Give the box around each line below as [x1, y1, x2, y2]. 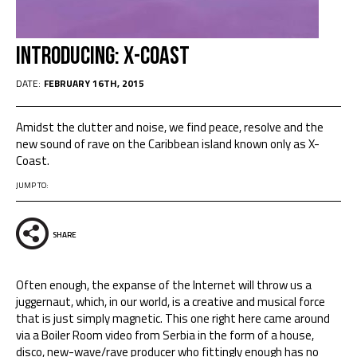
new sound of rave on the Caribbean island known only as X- [16, 134, 320, 153]
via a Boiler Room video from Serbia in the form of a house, [16, 325, 314, 344]
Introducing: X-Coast [16, 41, 190, 71]
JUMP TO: [16, 178, 49, 191]
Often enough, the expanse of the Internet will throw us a [16, 275, 312, 294]
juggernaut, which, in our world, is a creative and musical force [16, 292, 325, 311]
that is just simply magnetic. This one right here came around [16, 308, 330, 328]
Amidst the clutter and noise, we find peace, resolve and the [16, 117, 324, 136]
